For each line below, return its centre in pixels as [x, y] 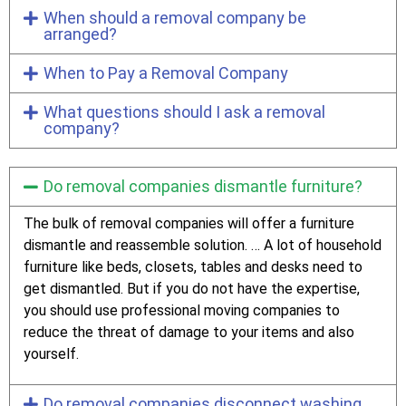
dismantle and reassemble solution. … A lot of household [203, 246]
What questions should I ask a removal [184, 112]
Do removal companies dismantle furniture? [203, 187]
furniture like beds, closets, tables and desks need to [193, 267]
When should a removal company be [174, 18]
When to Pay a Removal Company [165, 73]
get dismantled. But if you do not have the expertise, [192, 289]
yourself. [51, 354]
